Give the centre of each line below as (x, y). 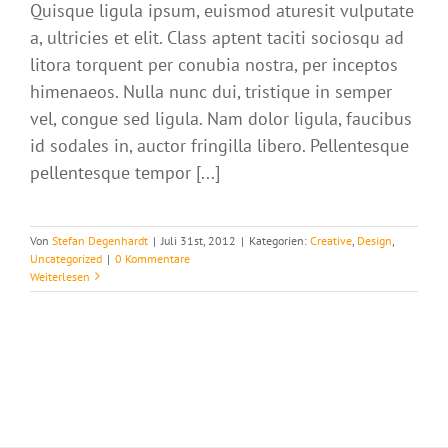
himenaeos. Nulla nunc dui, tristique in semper (211, 91)
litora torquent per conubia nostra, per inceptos (214, 64)
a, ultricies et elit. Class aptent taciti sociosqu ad (217, 37)
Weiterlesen (60, 276)
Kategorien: (279, 240)
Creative (331, 240)
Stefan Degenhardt (100, 240)
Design (374, 240)
